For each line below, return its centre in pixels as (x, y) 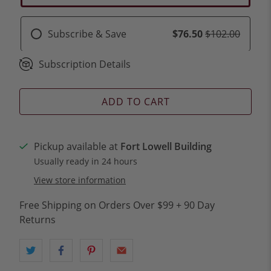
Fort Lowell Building (166, 147)
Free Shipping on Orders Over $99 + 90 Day (117, 205)
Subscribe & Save (87, 34)
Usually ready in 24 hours (86, 162)
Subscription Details (85, 64)
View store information (80, 180)
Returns (38, 220)
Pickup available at (77, 147)
